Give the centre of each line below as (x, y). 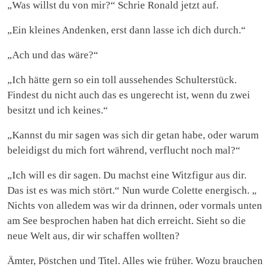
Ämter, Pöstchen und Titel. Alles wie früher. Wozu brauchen (135, 260)
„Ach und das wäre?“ (53, 55)
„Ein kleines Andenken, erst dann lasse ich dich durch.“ (127, 30)
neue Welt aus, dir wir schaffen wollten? (93, 236)
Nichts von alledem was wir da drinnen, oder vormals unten (135, 205)
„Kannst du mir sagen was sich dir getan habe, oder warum (133, 135)
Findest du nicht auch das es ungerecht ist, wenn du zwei (129, 95)
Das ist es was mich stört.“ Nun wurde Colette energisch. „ (132, 190)
